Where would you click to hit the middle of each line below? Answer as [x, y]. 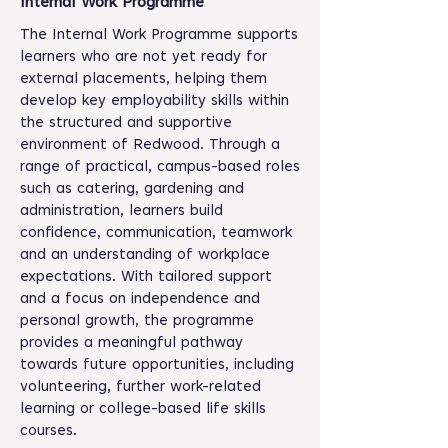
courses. [48, 431]
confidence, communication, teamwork [156, 233]
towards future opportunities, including [157, 365]
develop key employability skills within [154, 101]
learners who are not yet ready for [143, 57]
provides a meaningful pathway [131, 343]
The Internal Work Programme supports [159, 35]
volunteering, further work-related [140, 387]
